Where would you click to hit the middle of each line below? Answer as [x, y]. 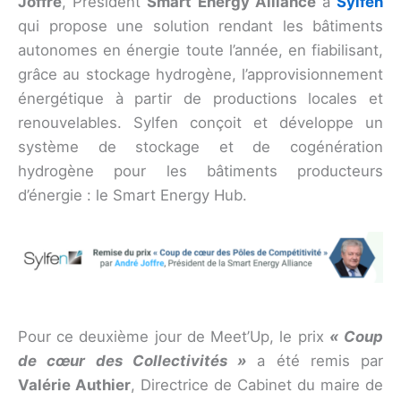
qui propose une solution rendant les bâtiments [200, 26]
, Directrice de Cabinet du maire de [257, 384]
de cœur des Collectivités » [138, 360]
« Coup [356, 336]
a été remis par [320, 360]
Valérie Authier [74, 384]
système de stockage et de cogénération [200, 147]
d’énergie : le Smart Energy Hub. [132, 196]
